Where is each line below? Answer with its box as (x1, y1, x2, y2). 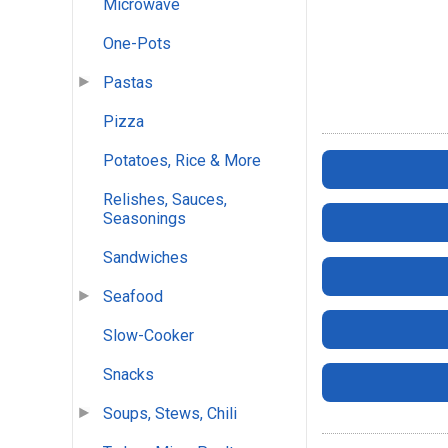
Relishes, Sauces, (103, 190, 227, 210)
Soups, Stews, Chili (103, 404, 237, 424)
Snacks (103, 365, 154, 385)
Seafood (103, 287, 163, 307)
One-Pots (103, 34, 171, 54)
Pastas (103, 73, 153, 93)
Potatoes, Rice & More (103, 151, 261, 171)
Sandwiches (103, 248, 188, 268)
